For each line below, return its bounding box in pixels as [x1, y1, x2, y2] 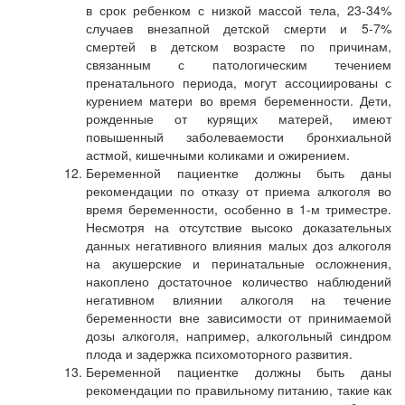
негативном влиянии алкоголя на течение [86, 290, 391, 308]
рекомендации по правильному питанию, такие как [86, 381, 391, 399]
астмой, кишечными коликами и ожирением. [86, 146, 350, 164]
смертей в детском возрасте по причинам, [86, 37, 391, 55]
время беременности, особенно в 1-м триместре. [86, 200, 391, 218]
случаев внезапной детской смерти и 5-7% [86, 19, 391, 37]
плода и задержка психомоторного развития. [86, 344, 353, 363]
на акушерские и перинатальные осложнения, [86, 254, 391, 272]
